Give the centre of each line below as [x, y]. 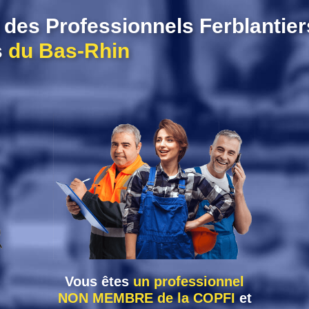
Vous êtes [99, 282]
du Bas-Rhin [69, 51]
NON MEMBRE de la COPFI [146, 298]
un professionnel [189, 282]
